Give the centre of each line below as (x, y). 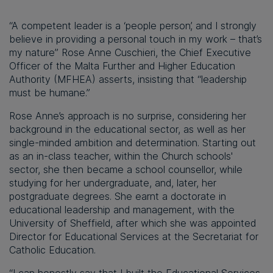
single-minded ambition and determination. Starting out (133, 143)
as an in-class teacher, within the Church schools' (121, 156)
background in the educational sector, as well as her (127, 129)
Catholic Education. (52, 250)
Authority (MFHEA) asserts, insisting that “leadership (128, 80)
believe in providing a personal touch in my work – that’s (136, 39)
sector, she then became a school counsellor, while (126, 170)
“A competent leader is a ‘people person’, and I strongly (133, 26)
